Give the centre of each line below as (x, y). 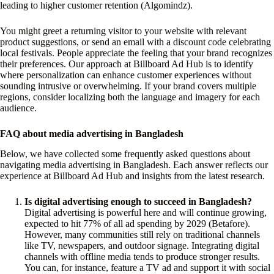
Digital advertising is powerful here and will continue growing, (146, 213)
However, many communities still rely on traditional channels (142, 235)
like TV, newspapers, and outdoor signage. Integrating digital (142, 246)
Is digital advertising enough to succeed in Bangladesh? (138, 202)
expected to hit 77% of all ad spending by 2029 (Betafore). (137, 224)
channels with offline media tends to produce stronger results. (142, 257)
